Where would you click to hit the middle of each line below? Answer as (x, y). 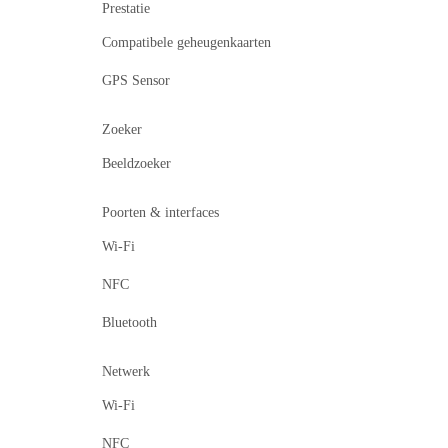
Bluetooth (129, 323)
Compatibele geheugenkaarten (186, 43)
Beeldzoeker (136, 164)
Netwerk (126, 372)
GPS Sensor (136, 81)
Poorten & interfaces (160, 213)
